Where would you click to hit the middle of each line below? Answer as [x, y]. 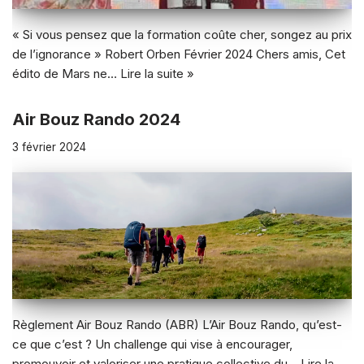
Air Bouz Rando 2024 [96, 119]
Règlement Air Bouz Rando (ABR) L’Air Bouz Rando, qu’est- [177, 324]
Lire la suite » [157, 73]
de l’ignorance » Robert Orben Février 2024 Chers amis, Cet [179, 54]
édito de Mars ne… [66, 73]
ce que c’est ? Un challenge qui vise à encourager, [152, 344]
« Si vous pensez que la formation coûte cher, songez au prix [182, 34]
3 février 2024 [49, 147]
